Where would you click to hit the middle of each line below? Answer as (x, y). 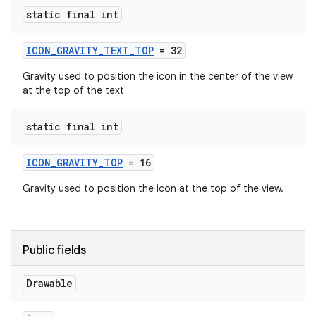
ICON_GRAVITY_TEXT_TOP (90, 50)
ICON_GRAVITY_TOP (74, 163)
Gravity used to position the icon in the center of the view (158, 76)
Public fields (54, 250)
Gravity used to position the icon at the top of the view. (153, 188)
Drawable (49, 283)
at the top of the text (73, 90)
